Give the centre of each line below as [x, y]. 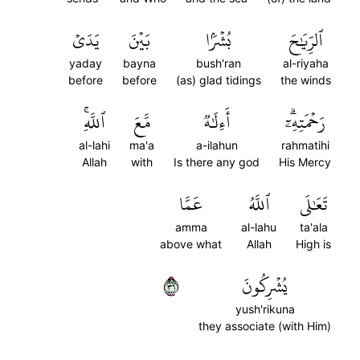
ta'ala [313, 227]
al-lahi [94, 145]
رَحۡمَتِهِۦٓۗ [305, 122]
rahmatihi [305, 145]
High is [313, 244]
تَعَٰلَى [313, 204]
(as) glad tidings [219, 80]
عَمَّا [191, 204]
